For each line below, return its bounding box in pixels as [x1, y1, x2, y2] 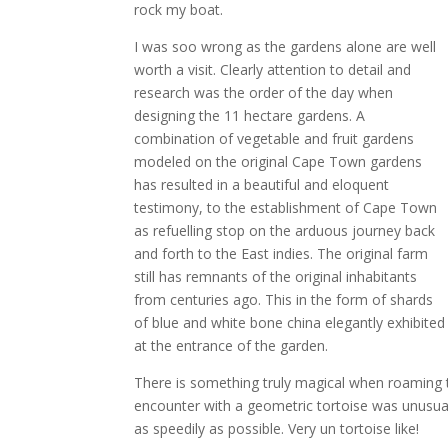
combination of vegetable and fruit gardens [134, 128, 415, 148]
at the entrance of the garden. [134, 335, 329, 355]
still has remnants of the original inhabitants [134, 266, 418, 286]
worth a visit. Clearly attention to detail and [134, 59, 412, 79]
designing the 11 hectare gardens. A [134, 105, 366, 125]
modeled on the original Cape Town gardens [134, 151, 423, 171]
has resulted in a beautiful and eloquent [134, 174, 390, 194]
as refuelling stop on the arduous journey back [134, 220, 436, 240]
